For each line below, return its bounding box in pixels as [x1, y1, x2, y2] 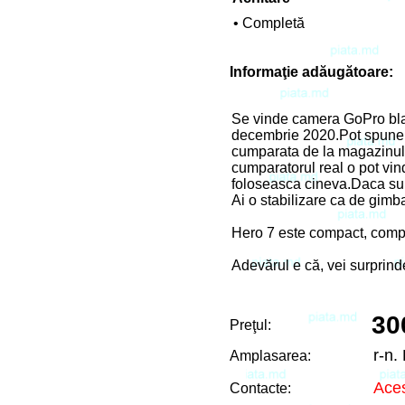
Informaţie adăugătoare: [230, 63, 393, 80]
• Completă [233, 14, 305, 31]
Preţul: [230, 317, 271, 334]
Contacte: [230, 381, 291, 397]
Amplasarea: [230, 348, 311, 364]
